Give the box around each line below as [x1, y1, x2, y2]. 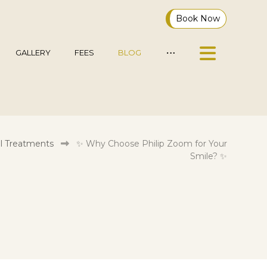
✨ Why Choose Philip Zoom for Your [76, 138, 227, 149]
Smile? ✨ [190, 151, 227, 162]
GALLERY [15, 48, 51, 57]
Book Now [176, 13, 221, 24]
